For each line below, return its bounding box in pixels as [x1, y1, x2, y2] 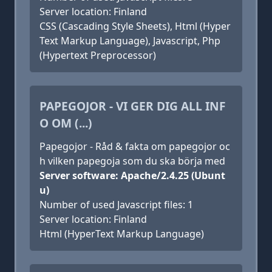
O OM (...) [39, 115, 92, 131]
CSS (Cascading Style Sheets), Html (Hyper [39, 19, 231, 33]
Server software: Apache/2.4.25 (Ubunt [39, 169, 225, 182]
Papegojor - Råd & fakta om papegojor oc [39, 140, 230, 153]
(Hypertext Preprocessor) [39, 49, 156, 62]
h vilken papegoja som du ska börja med [39, 154, 225, 168]
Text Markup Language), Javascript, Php [39, 34, 220, 47]
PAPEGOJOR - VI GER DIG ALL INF [39, 98, 226, 114]
